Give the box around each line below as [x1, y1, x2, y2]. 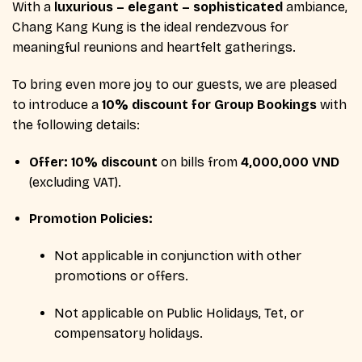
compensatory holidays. [53, 325, 203, 341]
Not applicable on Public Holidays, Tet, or [53, 305, 304, 321]
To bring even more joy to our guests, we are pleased [12, 76, 337, 92]
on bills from [157, 154, 241, 170]
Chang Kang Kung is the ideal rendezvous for [12, 19, 288, 35]
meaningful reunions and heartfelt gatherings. [12, 40, 296, 55]
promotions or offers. [53, 268, 188, 284]
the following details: [12, 116, 140, 133]
